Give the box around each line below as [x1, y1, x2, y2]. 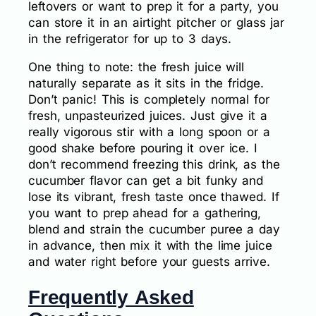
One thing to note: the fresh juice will [28, 59, 245, 74]
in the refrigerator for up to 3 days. [28, 31, 232, 46]
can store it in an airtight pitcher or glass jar [28, 15, 285, 30]
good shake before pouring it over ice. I [28, 140, 257, 155]
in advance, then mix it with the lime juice [28, 238, 272, 253]
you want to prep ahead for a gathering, [28, 205, 262, 220]
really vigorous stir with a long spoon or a [28, 124, 270, 139]
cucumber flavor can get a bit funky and [28, 173, 264, 188]
